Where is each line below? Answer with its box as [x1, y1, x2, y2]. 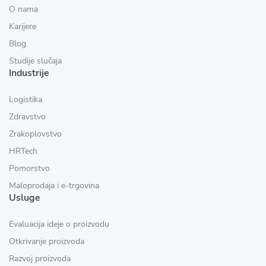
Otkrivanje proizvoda [9, 236, 84, 247]
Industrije [9, 66, 49, 80]
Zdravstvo [9, 111, 46, 122]
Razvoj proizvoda [9, 253, 71, 264]
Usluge [9, 191, 40, 204]
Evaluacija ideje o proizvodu [9, 218, 109, 230]
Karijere [9, 21, 36, 32]
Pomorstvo [9, 163, 50, 174]
